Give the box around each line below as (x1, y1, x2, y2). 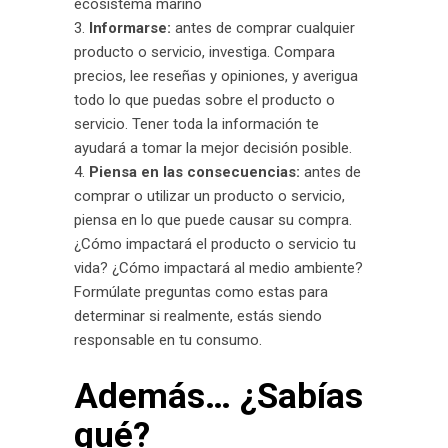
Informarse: (89, 19, 171, 37)
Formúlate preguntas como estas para (74, 283, 328, 301)
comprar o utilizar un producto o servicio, (74, 187, 345, 205)
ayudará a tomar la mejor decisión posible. (74, 139, 352, 157)
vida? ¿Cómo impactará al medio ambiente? (74, 259, 363, 277)
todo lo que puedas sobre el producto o (74, 91, 335, 109)
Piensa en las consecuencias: (89, 163, 300, 181)
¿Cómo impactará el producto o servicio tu (74, 235, 356, 253)
